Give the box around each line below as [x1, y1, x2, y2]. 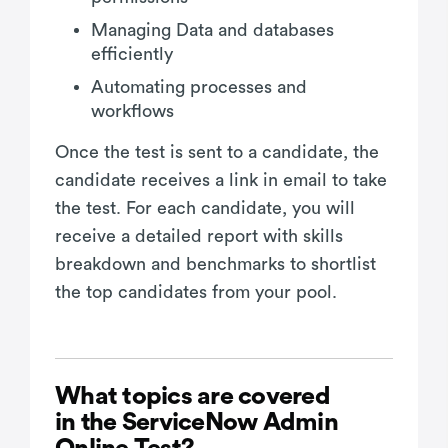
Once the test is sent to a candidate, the [55, 142, 379, 161]
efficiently [91, 44, 173, 63]
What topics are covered [55, 383, 330, 409]
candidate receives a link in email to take [55, 170, 387, 189]
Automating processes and [91, 77, 307, 96]
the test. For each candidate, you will [55, 198, 355, 217]
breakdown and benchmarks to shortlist [55, 254, 376, 273]
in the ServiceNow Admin [55, 409, 338, 435]
